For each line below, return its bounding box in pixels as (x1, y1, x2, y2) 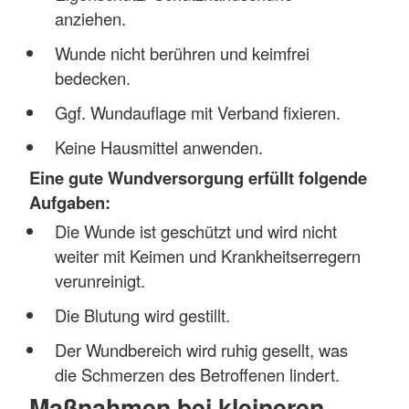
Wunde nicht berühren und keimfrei (54, 41, 309, 66)
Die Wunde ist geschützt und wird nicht (54, 219, 337, 244)
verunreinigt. (54, 268, 145, 293)
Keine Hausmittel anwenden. (54, 135, 263, 160)
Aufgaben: (29, 189, 110, 215)
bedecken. (54, 66, 131, 90)
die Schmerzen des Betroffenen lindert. (54, 362, 340, 387)
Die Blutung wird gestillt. (54, 303, 230, 328)
